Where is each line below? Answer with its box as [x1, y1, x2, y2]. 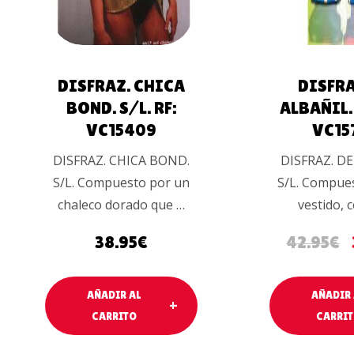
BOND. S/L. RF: [66, 97, 177, 118]
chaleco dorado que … [58, 195, 186, 213]
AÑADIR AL [87, 288, 141, 302]
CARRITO [91, 310, 137, 323]
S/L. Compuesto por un [53, 173, 190, 191]
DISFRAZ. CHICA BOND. [53, 151, 190, 169]
